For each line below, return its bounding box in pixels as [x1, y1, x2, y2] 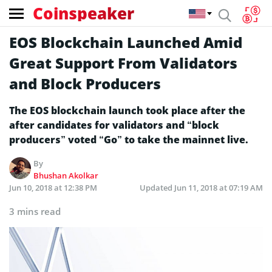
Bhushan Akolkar [33, 170, 99, 181]
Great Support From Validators [9, 53, 237, 73]
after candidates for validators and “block [9, 118, 219, 132]
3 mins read [9, 205, 61, 217]
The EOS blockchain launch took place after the [9, 104, 245, 117]
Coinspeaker [33, 2, 134, 24]
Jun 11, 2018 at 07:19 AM [174, 182, 263, 193]
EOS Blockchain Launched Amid [9, 32, 242, 52]
